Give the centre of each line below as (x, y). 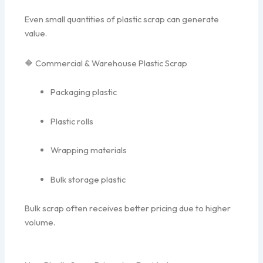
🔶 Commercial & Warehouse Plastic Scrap (106, 63)
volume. (40, 222)
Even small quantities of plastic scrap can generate (122, 19)
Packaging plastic (84, 92)
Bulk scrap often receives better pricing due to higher (128, 208)
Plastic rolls (72, 121)
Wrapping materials (89, 150)
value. (36, 33)
